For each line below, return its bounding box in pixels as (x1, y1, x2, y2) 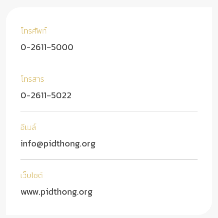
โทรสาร (20, 73, 44, 85)
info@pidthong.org (20, 137, 95, 150)
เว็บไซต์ (20, 169, 43, 182)
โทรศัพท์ (20, 25, 47, 37)
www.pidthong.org (20, 185, 92, 199)
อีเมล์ (20, 121, 36, 133)
